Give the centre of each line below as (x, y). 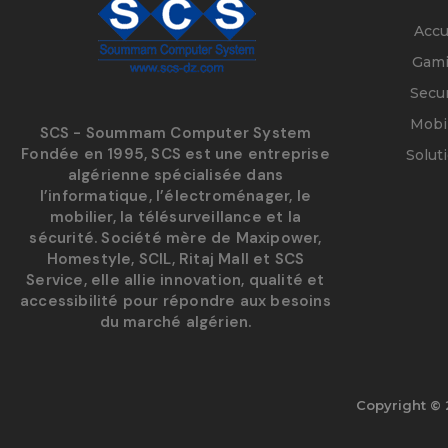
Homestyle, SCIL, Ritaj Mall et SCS (175, 259)
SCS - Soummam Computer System (175, 133)
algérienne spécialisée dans (175, 175)
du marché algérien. (175, 322)
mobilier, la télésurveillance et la (175, 217)
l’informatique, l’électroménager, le (175, 196)
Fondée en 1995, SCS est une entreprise (175, 154)
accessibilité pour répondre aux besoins (175, 301)
